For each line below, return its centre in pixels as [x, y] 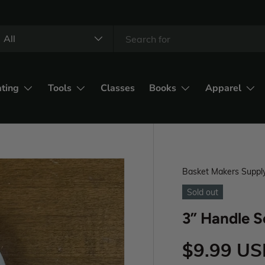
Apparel [223, 88]
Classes [118, 88]
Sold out [203, 192]
